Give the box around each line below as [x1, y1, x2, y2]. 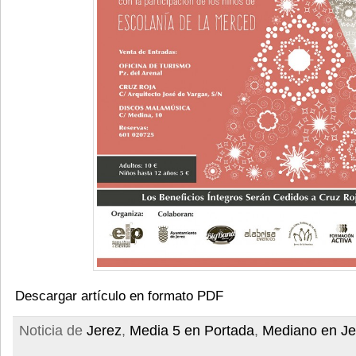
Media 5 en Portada [130, 323, 254, 339]
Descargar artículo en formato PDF [15, 288, 223, 304]
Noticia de [19, 323, 87, 339]
